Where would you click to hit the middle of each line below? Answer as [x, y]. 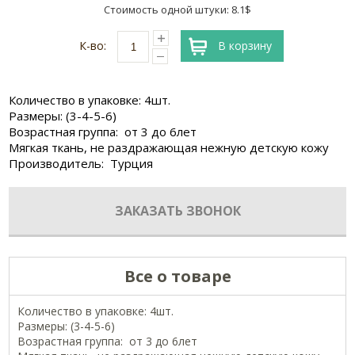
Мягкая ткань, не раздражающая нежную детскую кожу [169, 148]
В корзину [245, 46]
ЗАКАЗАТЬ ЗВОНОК [177, 211]
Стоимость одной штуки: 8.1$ [177, 10]
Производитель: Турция [83, 164]
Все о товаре [177, 277]
